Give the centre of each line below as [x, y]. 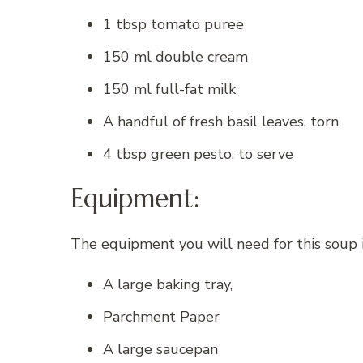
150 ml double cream [175, 56]
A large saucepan [160, 349]
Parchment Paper [161, 316]
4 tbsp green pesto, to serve [198, 154]
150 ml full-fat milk [169, 89]
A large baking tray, [168, 284]
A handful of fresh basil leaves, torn [221, 121]
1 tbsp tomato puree [173, 24]
